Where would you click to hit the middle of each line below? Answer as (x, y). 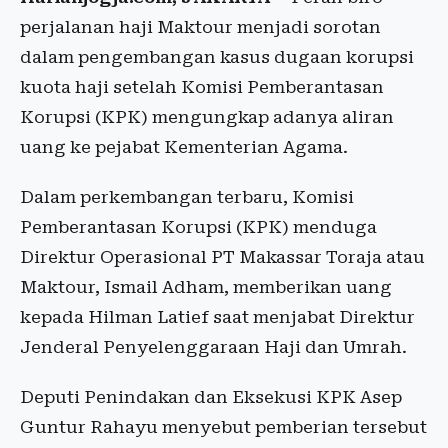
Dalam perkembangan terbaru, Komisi (187, 197)
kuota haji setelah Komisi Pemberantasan (202, 87)
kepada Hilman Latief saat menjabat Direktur (217, 317)
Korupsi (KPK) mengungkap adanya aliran (207, 117)
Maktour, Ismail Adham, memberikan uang (206, 287)
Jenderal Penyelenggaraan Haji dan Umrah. (213, 347)
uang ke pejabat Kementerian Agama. (184, 147)
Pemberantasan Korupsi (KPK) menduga (198, 227)
